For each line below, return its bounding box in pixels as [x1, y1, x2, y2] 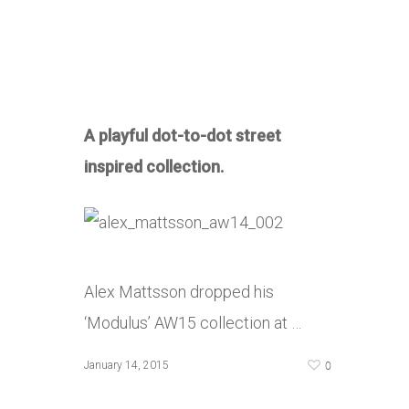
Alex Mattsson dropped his [84, 282, 274, 301]
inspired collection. [84, 157, 224, 176]
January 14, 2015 [84, 359, 169, 372]
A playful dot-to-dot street [84, 126, 281, 145]
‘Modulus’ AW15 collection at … [84, 313, 301, 332]
